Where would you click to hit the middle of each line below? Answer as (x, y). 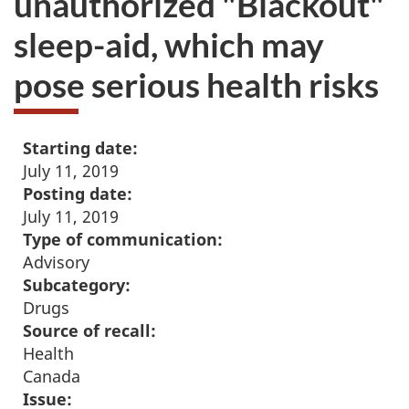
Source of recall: (89, 330)
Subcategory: (77, 285)
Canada (52, 376)
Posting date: (78, 194)
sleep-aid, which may (169, 44)
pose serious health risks (196, 84)
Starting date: (80, 148)
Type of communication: (123, 239)
